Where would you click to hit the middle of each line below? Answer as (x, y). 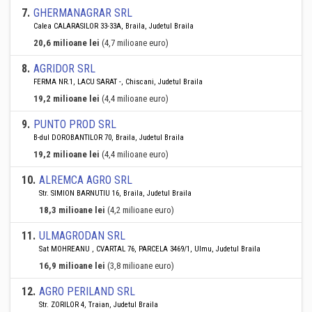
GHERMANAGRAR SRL (83, 13)
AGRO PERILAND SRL (87, 291)
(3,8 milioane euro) (141, 266)
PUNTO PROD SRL (75, 124)
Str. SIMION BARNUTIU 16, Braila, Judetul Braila (115, 193)
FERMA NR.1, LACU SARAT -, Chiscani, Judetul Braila (118, 82)
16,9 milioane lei (72, 266)
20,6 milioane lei (67, 43)
